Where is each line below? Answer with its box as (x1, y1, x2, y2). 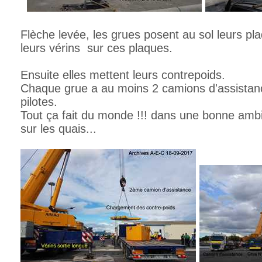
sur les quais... (20, 122, 96, 135)
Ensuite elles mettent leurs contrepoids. (20, 68, 225, 81)
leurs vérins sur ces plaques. (20, 41, 173, 54)
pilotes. (20, 95, 57, 108)
